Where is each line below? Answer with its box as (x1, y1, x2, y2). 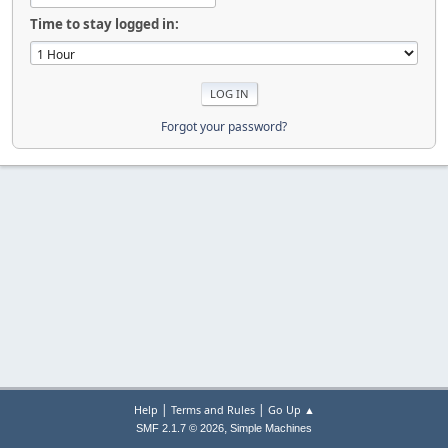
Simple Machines (230, 422, 312, 434)
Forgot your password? (161, 117, 287, 135)
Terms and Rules (170, 402, 255, 417)
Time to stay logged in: (30, 15, 179, 33)
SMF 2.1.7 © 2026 (136, 422, 224, 434)
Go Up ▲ (267, 402, 315, 417)
